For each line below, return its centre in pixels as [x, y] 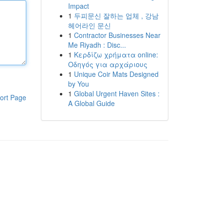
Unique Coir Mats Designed [116, 74]
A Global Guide [91, 103]
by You [78, 84]
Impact [78, 6]
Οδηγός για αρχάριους [108, 64]
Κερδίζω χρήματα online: [116, 54]
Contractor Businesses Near [117, 35]
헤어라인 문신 [89, 25]
